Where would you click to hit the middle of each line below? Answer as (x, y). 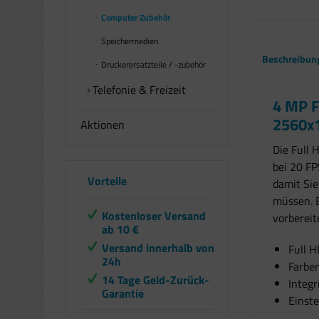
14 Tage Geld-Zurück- (156, 279)
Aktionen (103, 125)
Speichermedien (129, 41)
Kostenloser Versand (154, 215)
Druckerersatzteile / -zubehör (152, 64)
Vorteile (107, 181)
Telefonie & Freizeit (138, 90)
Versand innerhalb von (158, 247)
